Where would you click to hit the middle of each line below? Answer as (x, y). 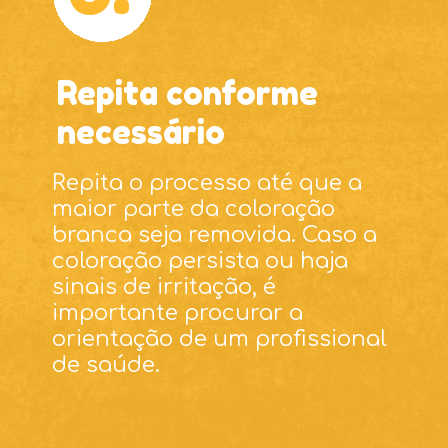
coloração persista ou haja (200, 260)
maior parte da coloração (194, 208)
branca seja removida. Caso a (215, 234)
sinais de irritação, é (164, 286)
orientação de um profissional (220, 338)
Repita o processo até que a (207, 182)
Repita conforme (187, 93)
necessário (140, 132)
